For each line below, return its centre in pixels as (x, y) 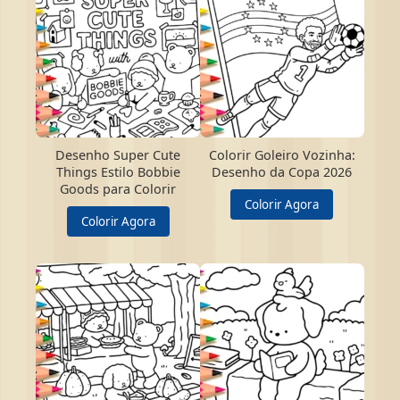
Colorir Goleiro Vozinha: (282, 154)
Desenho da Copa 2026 (282, 171)
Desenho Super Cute (118, 154)
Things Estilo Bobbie (118, 171)
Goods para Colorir (118, 188)
